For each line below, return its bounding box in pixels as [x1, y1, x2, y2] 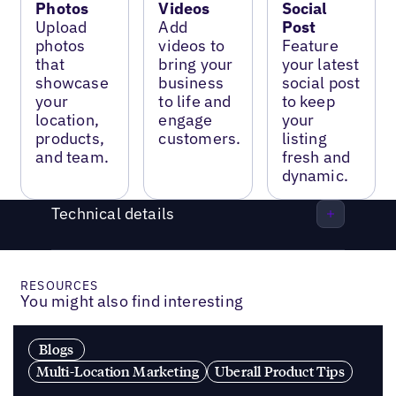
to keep [281, 90, 335, 111]
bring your [158, 53, 233, 74]
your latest [281, 53, 360, 74]
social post [281, 72, 361, 93]
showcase [35, 72, 109, 93]
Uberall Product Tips [215, 362, 345, 381]
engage [158, 109, 213, 130]
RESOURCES [20, 277, 99, 293]
